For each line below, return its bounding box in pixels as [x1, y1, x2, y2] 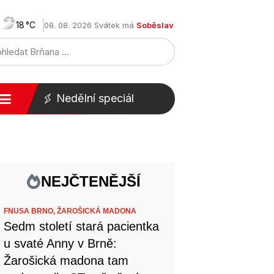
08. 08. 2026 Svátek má [44, 20, 136, 30]
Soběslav [136, 20, 174, 30]
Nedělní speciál [56, 92, 134, 105]
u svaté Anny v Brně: [4, 237, 117, 250]
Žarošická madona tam [4, 254, 129, 267]
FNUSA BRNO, [4, 207, 57, 215]
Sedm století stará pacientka [4, 220, 160, 233]
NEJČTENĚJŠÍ [41, 173, 141, 190]
